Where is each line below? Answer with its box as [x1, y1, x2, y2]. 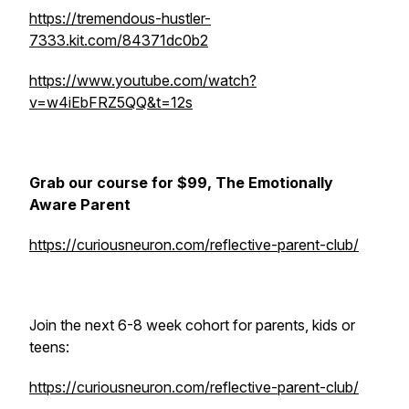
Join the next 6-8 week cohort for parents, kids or [29, 316, 355, 334]
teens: [29, 338, 69, 356]
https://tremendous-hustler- [29, 9, 211, 27]
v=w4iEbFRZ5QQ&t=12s [29, 93, 193, 111]
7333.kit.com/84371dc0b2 [29, 31, 208, 49]
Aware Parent [29, 195, 134, 214]
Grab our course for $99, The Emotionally [29, 173, 333, 192]
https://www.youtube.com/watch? [29, 71, 257, 89]
